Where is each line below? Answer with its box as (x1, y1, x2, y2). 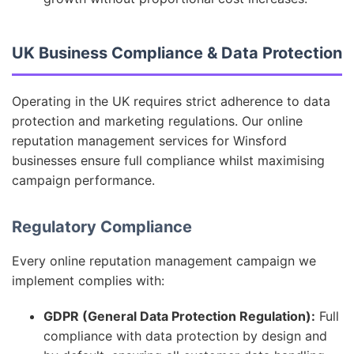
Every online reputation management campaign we (12, 253, 316, 269)
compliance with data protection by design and (43, 328, 327, 344)
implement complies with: (12, 273, 164, 288)
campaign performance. (12, 172, 155, 188)
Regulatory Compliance (12, 217, 192, 236)
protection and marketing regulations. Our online (12, 113, 303, 129)
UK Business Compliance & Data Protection (12, 43, 342, 62)
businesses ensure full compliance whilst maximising (12, 153, 325, 168)
